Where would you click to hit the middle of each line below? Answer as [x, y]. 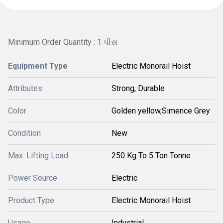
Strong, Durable [138, 88]
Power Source [33, 178]
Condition [24, 133]
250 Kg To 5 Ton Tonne [151, 156]
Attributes [25, 88]
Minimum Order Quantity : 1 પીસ [63, 42]
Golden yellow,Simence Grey [161, 111]
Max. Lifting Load [38, 156]
